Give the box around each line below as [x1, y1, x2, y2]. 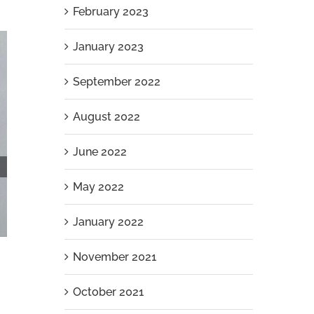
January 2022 [72, 215, 144, 228]
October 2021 [72, 285, 144, 299]
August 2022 [72, 110, 140, 123]
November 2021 [72, 250, 156, 264]
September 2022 [72, 75, 161, 88]
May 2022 [72, 180, 124, 193]
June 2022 [72, 145, 127, 158]
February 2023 [72, 5, 149, 18]
